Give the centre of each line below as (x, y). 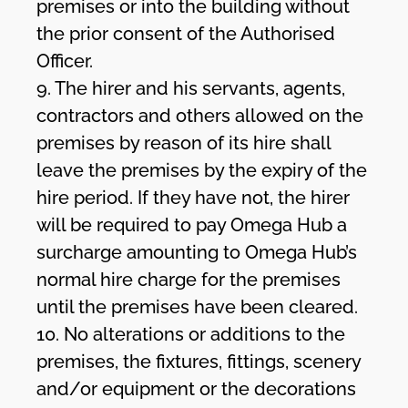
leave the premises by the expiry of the (202, 170)
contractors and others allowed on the (200, 115)
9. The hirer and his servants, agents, (191, 88)
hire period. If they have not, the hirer (194, 197)
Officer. (65, 61)
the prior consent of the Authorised (186, 33)
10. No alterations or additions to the (191, 334)
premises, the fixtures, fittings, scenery (199, 361)
